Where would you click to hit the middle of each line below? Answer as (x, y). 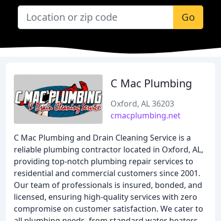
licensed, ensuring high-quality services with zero (106, 197)
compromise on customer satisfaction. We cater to (109, 209)
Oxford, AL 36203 (142, 104)
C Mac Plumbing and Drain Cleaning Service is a (102, 138)
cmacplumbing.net (146, 115)
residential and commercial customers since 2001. (107, 173)
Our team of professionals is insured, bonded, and (108, 185)
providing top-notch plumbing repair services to (104, 161)
